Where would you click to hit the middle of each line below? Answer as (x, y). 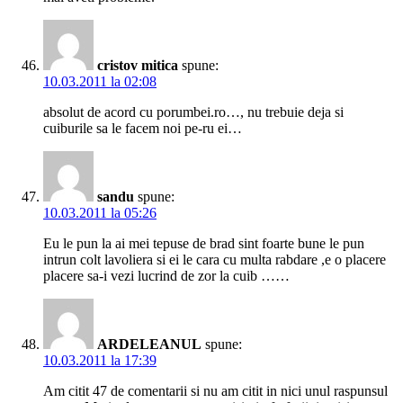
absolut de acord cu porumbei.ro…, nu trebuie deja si (193, 112)
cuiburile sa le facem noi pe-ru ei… (143, 129)
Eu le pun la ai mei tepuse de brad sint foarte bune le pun (204, 244)
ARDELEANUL (149, 345)
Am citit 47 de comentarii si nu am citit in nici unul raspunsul (215, 391)
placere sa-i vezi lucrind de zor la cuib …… (166, 276)
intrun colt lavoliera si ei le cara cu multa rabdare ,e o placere (215, 260)
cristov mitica (138, 66)
